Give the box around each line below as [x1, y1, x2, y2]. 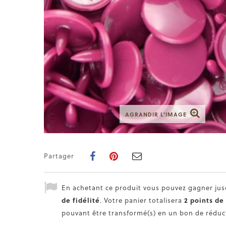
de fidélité [62, 195, 100, 205]
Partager [44, 150, 74, 160]
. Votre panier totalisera [100, 195, 184, 205]
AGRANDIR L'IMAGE [125, 110, 187, 119]
